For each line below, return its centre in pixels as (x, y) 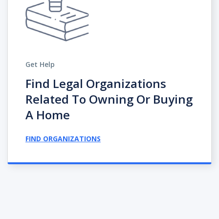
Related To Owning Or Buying (109, 99)
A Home (48, 114)
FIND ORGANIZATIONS (63, 138)
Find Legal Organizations (96, 83)
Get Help (40, 64)
